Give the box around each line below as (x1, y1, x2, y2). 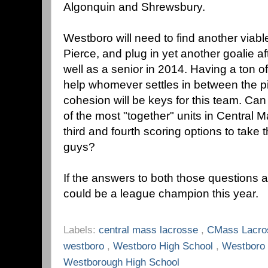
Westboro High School (113, 240, 216, 252)
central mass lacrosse (99, 224, 201, 236)
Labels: (63, 224, 99, 236)
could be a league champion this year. (63, 187, 258, 200)
